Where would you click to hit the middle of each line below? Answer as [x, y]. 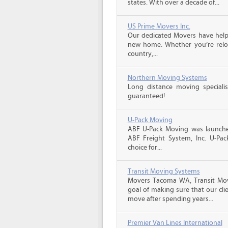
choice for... [145, 148]
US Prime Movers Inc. [159, 26]
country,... [142, 54]
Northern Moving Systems [167, 78]
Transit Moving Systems [164, 172]
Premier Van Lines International [175, 223]
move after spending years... [170, 199]
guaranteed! [146, 96]
